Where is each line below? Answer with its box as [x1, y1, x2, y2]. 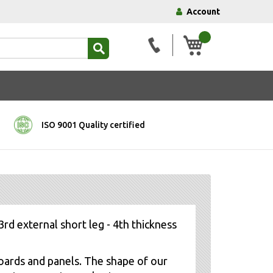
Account [186, 7, 220, 16]
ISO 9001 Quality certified [41, 119, 145, 130]
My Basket [204, 34, 243, 44]
